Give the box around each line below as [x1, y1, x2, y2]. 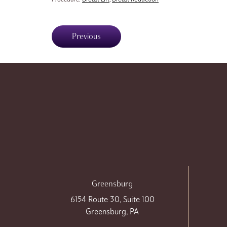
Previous [72, 31, 101, 41]
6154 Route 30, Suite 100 [70, 194, 155, 205]
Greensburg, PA [86, 206, 139, 217]
